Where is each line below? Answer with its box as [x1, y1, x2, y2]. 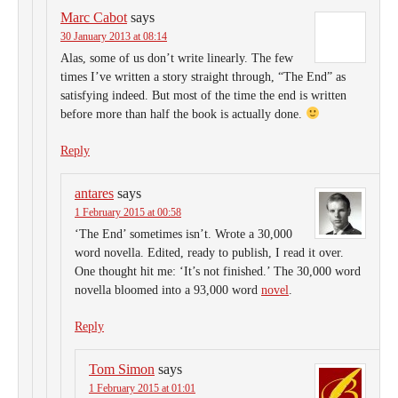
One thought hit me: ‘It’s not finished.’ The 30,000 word [75, 265, 361, 278]
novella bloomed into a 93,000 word [75, 283, 261, 297]
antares [75, 186, 114, 201]
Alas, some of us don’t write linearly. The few [60, 52, 293, 65]
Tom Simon [89, 362, 155, 377]
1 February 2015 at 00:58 [75, 206, 181, 219]
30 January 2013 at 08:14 [60, 30, 167, 43]
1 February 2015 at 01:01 [89, 382, 195, 394]
